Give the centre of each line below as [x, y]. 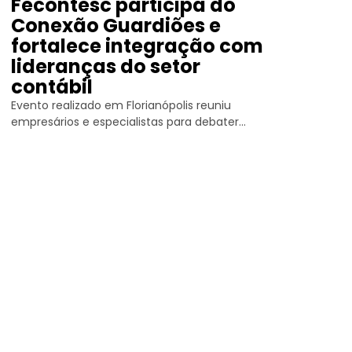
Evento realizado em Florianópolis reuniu [121, 105]
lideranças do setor [106, 66]
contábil [52, 86]
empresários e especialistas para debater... [128, 121]
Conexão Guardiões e [116, 25]
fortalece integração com [137, 46]
